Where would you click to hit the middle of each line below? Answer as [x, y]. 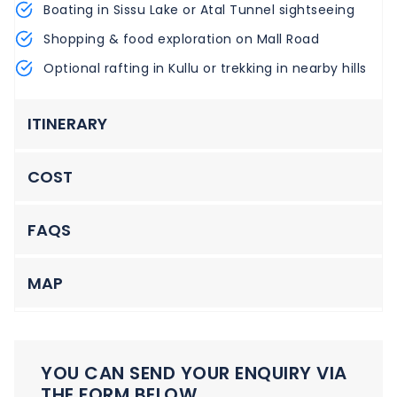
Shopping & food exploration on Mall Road [181, 39]
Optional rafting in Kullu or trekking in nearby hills [205, 68]
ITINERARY [68, 124]
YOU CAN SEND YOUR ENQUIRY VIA [194, 373]
